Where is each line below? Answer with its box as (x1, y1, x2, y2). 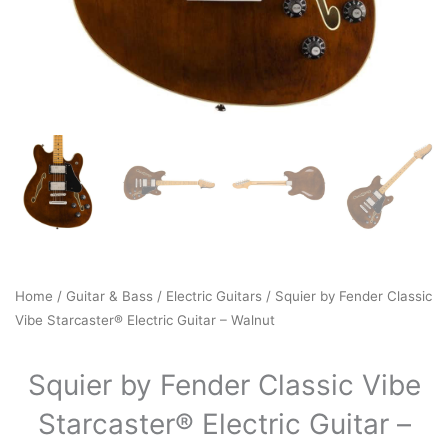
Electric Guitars (166, 288, 262, 305)
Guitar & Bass (66, 288, 153, 305)
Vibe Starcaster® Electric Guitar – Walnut (15, 312, 275, 329)
